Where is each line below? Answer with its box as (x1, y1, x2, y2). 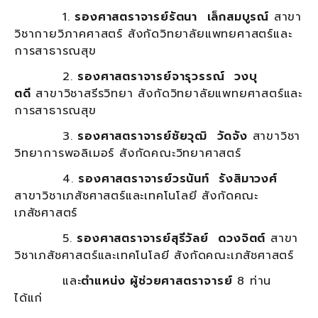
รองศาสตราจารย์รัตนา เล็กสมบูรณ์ (75, 8, 274, 26)
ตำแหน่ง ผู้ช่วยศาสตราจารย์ (81, 272, 233, 290)
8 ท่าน (237, 272, 272, 290)
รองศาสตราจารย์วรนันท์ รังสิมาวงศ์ (78, 170, 278, 187)
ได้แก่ (14, 289, 43, 307)
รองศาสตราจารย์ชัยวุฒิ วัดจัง (77, 127, 253, 145)
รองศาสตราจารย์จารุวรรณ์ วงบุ (77, 67, 258, 85)
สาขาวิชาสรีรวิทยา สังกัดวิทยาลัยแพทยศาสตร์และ (35, 84, 303, 102)
